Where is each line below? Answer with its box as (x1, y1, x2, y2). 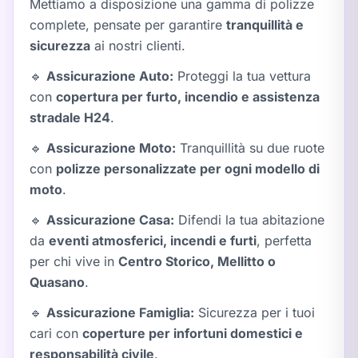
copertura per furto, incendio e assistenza (56, 89, 320, 105)
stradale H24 (30, 109, 110, 125)
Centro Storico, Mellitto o (118, 253, 276, 269)
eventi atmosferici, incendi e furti (49, 233, 257, 249)
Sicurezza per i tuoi (194, 304, 315, 320)
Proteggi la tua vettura (173, 68, 311, 84)
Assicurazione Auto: (46, 68, 173, 84)
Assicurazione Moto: (46, 140, 176, 156)
